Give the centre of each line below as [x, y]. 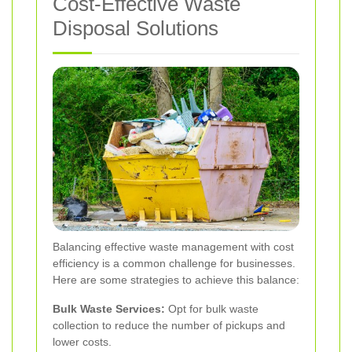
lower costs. [82, 342]
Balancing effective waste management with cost [173, 247]
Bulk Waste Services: [109, 309]
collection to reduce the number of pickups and [169, 326]
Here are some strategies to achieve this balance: [176, 280]
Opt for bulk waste [212, 309]
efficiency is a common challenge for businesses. [174, 264]
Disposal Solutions [136, 28]
